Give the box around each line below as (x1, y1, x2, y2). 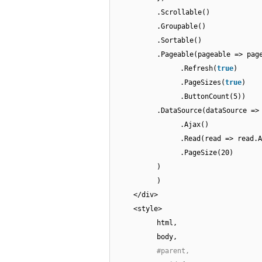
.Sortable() (157, 36, 202, 45)
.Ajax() (180, 120, 209, 129)
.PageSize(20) (180, 149, 233, 157)
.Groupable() (157, 22, 206, 31)
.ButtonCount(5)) (180, 92, 246, 101)
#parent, (157, 247, 189, 256)
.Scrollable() (157, 8, 210, 17)
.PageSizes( (180, 78, 225, 87)
